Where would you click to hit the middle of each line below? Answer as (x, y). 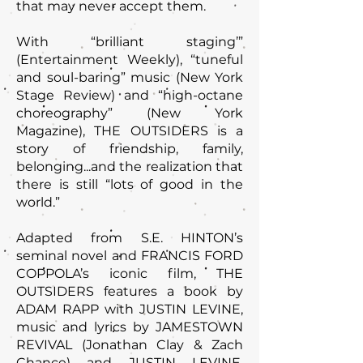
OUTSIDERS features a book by (130, 291)
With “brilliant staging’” (130, 42)
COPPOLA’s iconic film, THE (130, 273)
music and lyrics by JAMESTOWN (130, 327)
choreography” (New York (130, 113)
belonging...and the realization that (130, 167)
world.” (38, 202)
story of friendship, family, (130, 149)
